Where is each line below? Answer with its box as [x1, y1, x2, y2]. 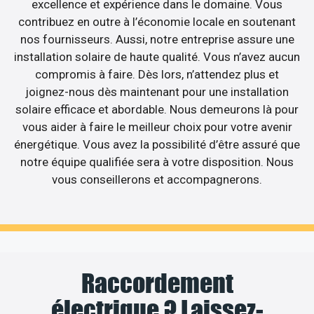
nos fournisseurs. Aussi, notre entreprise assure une [20, 32, 294, 47]
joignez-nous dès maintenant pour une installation [25, 85, 289, 100]
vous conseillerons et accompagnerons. [52, 172, 262, 187]
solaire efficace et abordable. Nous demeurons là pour [15, 102, 299, 117]
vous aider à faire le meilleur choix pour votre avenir [22, 120, 292, 135]
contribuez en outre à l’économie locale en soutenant [18, 15, 296, 29]
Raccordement [81, 267, 233, 299]
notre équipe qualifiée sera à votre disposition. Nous [20, 155, 294, 170]
